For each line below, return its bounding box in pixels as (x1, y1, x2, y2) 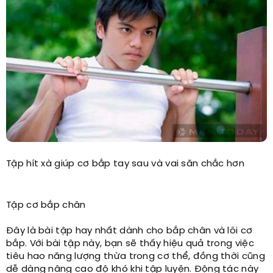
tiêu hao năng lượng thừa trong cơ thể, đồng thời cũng (6, 252, 265, 262)
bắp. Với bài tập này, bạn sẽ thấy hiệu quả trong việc (6, 239, 254, 249)
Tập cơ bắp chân (6, 200, 86, 211)
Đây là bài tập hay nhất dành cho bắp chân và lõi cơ (6, 226, 253, 236)
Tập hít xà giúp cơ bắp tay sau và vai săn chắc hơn (6, 159, 244, 169)
